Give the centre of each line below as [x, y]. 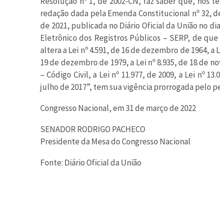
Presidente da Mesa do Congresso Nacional [115, 142]
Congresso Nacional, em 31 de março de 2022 [118, 108]
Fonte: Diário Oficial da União [91, 163]
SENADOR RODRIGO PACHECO [93, 129]
